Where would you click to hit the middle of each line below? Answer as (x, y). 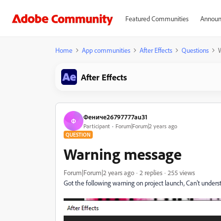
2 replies (151, 172)
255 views (181, 172)
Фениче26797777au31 (115, 116)
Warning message (123, 154)
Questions (195, 50)
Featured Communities (157, 18)
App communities (106, 50)
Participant (97, 126)
